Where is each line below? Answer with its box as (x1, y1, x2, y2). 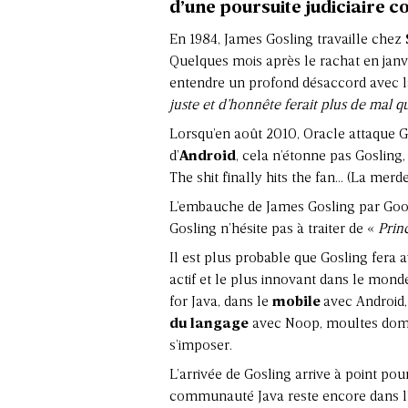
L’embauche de (169, 199, 266, 215)
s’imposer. (169, 338, 232, 353)
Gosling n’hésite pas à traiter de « (169, 221, 378, 237)
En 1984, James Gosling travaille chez (169, 32, 405, 47)
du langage (169, 316, 249, 331)
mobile (272, 294, 323, 310)
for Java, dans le (169, 294, 272, 310)
